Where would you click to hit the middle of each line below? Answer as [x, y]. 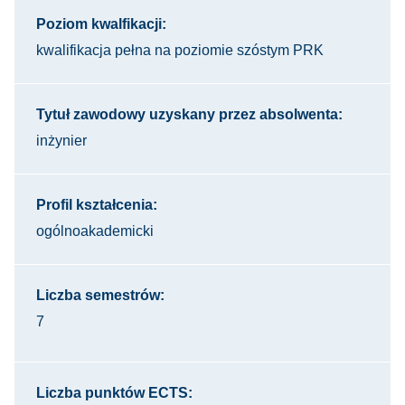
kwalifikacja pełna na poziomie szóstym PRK [180, 50]
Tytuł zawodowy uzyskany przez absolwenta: [189, 114]
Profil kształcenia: [97, 205]
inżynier [61, 141]
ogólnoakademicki [95, 231]
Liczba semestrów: [100, 295]
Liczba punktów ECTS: [114, 393]
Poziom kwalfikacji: [101, 24]
